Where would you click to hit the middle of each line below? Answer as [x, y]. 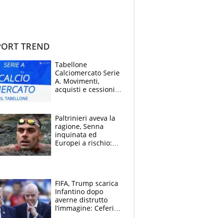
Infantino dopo [79, 191]
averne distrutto [81, 200]
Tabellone [71, 64]
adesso [66, 167]
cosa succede [77, 159]
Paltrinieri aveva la [85, 118]
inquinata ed [76, 134]
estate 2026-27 [79, 97]
